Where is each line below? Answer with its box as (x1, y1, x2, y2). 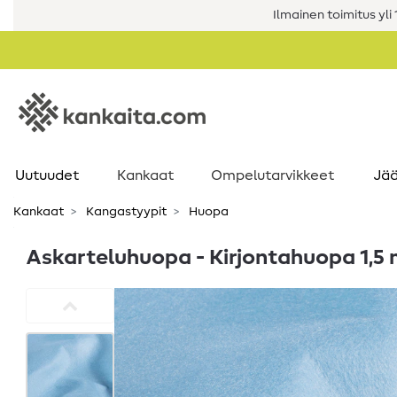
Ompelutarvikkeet (211, 168, 334, 183)
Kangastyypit (83, 206, 167, 218)
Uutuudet (14, 168, 79, 183)
